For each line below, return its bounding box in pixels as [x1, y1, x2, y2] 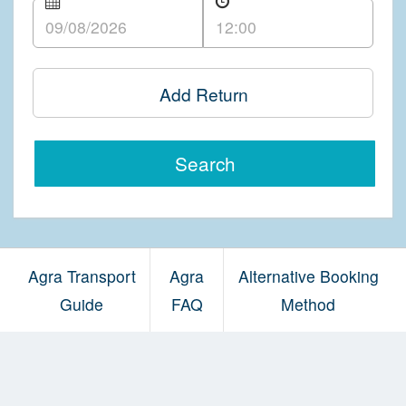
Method [281, 292, 336, 315]
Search [174, 150, 236, 178]
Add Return [159, 82, 248, 107]
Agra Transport [27, 264, 136, 287]
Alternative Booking [237, 264, 379, 287]
